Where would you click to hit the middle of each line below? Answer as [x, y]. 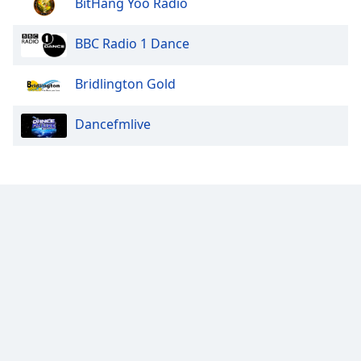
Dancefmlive [113, 124]
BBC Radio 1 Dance [132, 43]
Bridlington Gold [125, 83]
